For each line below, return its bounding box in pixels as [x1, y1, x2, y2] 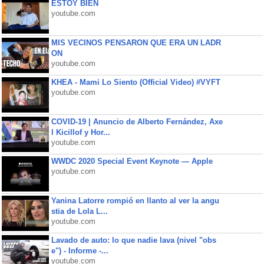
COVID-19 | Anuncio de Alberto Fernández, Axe [51, 117, 223, 126]
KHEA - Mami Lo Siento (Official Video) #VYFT [51, 78, 220, 87]
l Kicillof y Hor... [51, 128, 110, 137]
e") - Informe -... [51, 246, 108, 255]
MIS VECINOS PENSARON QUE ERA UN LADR [51, 38, 221, 47]
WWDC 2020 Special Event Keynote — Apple [51, 157, 213, 166]
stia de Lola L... [51, 207, 108, 216]
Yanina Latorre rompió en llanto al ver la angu [51, 196, 219, 205]
